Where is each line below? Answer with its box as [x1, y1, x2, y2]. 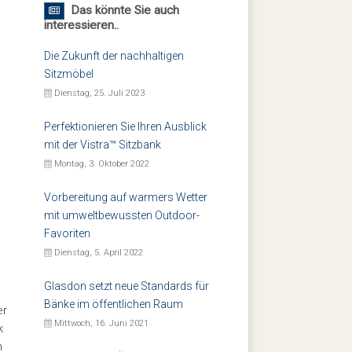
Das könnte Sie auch [64, 3, 179, 18]
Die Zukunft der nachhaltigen [44, 49, 184, 62]
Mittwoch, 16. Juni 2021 [52, 318, 148, 328]
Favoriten [44, 227, 90, 240]
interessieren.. [44, 18, 119, 32]
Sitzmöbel [44, 68, 93, 80]
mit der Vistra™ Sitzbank [44, 138, 161, 151]
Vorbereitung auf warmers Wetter [44, 191, 207, 203]
